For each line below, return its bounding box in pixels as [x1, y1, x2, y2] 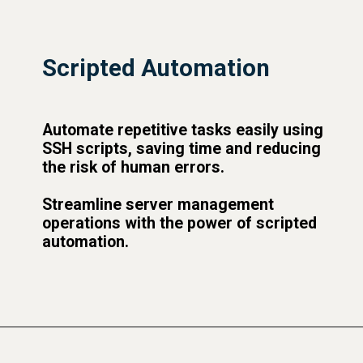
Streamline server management [42, 194, 275, 214]
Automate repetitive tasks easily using [42, 120, 324, 139]
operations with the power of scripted [42, 213, 318, 233]
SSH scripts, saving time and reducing [42, 139, 322, 158]
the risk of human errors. [42, 157, 225, 177]
